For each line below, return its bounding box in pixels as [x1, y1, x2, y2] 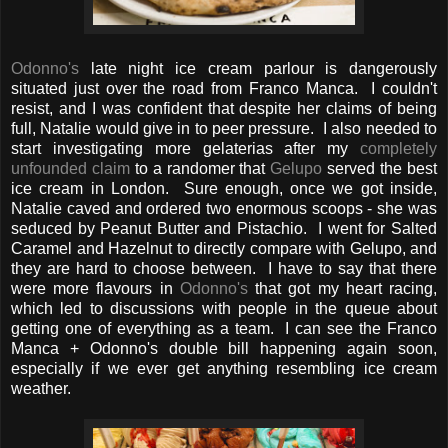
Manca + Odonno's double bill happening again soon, [11, 339, 437, 357]
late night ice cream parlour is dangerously [79, 59, 437, 77]
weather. [11, 379, 71, 397]
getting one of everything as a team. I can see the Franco [11, 319, 437, 337]
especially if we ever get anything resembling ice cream [11, 359, 437, 377]
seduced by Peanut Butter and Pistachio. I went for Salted [11, 219, 437, 237]
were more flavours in [11, 279, 180, 297]
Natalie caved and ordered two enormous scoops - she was [11, 199, 437, 217]
